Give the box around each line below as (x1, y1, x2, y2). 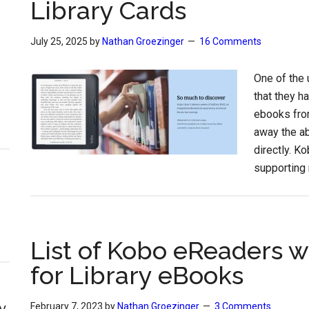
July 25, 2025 (30, 36, 88, 47)
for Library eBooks (30, 261, 243, 290)
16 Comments (199, 36, 261, 47)
